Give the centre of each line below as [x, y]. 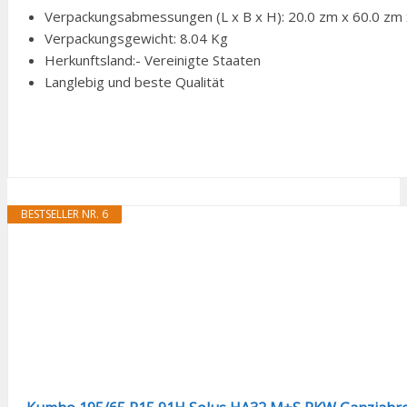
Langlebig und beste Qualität [134, 81]
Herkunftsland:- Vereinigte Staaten [153, 60]
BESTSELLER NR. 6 [65, 213]
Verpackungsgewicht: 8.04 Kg [136, 38]
